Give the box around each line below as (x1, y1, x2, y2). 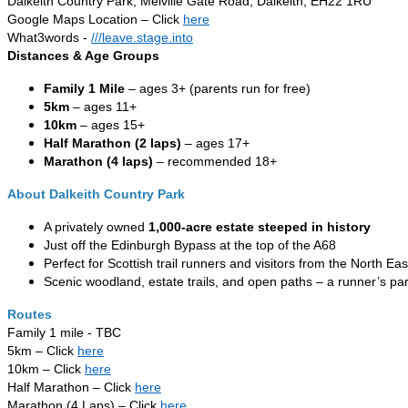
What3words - (7, 30, 91, 46)
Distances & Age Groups (7, 48, 159, 64)
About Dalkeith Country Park (7, 187, 185, 202)
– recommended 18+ (153, 154, 277, 169)
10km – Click (7, 362, 85, 377)
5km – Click (7, 343, 77, 359)
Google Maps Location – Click (7, 12, 183, 27)
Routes (7, 307, 52, 322)
